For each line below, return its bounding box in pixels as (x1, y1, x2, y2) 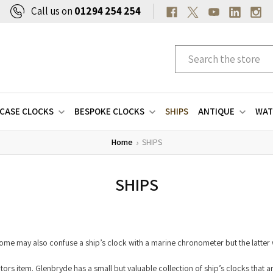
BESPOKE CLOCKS (74, 105, 144, 118)
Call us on (30, 4, 74, 18)
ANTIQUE (197, 105, 235, 118)
